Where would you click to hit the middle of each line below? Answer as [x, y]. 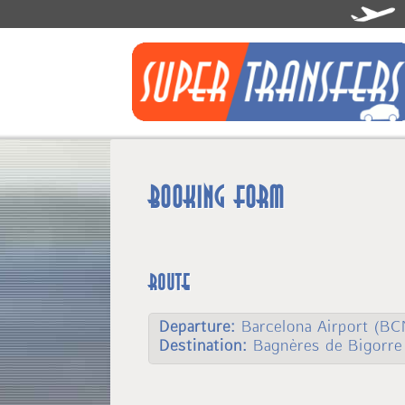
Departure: [198, 325]
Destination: [203, 344]
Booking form [217, 198]
